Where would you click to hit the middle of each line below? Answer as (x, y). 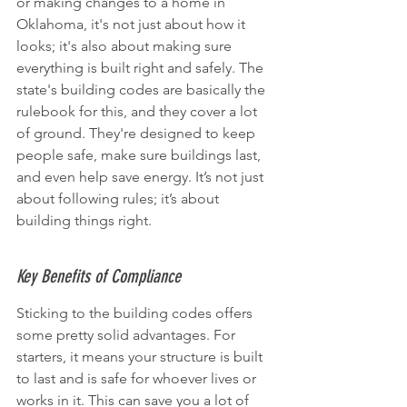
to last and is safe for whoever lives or (138, 378)
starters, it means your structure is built (141, 357)
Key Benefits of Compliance (99, 276)
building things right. (84, 220)
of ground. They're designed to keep (138, 133)
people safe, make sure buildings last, (140, 155)
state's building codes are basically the (143, 89)
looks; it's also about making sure (126, 46)
